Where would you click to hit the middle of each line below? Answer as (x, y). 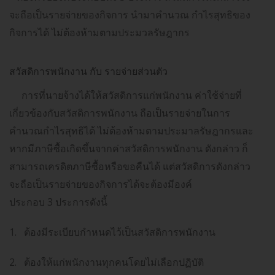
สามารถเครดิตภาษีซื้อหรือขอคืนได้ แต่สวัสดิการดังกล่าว (130, 166)
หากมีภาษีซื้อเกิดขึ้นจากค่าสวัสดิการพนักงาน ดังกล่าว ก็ (129, 148)
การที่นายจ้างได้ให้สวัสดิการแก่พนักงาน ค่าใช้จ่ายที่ (132, 95)
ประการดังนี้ (81, 202)
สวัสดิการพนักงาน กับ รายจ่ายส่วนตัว (88, 71)
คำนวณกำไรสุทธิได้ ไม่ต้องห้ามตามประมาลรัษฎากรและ (131, 130)
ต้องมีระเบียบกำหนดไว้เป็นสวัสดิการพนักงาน (120, 232)
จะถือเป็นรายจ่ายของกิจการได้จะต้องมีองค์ (101, 184)
